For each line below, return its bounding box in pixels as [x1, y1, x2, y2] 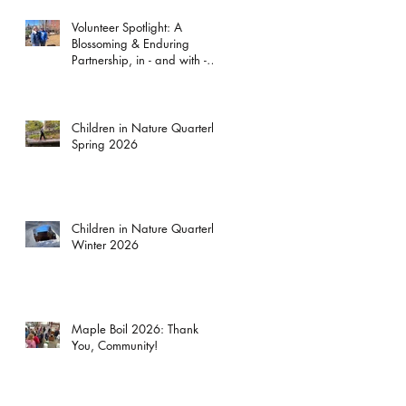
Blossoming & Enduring [72, 34, 189, 52]
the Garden [72, 67, 131, 84]
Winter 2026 [72, 236, 139, 253]
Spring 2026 [72, 135, 138, 152]
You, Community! [72, 336, 158, 353]
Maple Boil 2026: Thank [72, 320, 198, 337]
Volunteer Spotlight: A [72, 18, 182, 35]
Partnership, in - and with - [72, 51, 207, 68]
